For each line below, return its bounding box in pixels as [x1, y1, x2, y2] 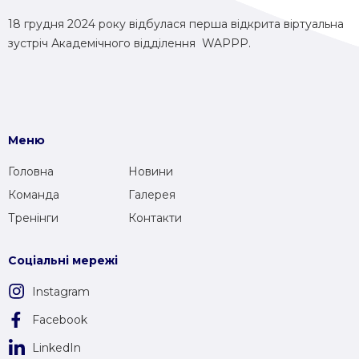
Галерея [128, 188, 175, 202]
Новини [128, 164, 173, 179]
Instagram [32, 284, 90, 299]
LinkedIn [32, 341, 81, 355]
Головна [8, 164, 54, 179]
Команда [8, 188, 59, 202]
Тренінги [8, 211, 58, 225]
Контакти [128, 211, 182, 225]
